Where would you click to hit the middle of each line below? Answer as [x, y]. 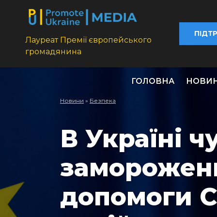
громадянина [53, 52]
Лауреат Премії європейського [88, 40]
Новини [72, 101]
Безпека [103, 101]
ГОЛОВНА [153, 81]
